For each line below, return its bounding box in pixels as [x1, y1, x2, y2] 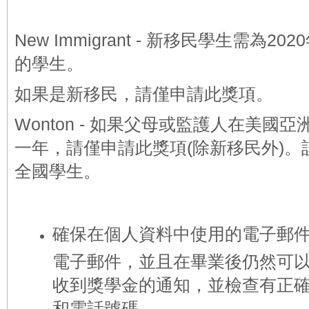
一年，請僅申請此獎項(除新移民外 [14, 138, 279, 157]
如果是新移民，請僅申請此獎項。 [14, 84, 273, 103]
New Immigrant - [14, 30, 146, 50]
